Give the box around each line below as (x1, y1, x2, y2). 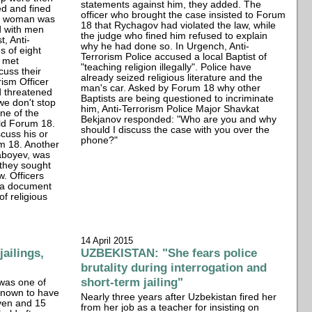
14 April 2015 (81, 235, 134, 246)
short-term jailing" (81, 274, 184, 289)
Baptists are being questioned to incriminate (81, 93, 274, 104)
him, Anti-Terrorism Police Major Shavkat (81, 103, 260, 114)
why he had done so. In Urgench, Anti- (81, 40, 250, 52)
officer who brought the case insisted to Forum (81, 9, 286, 20)
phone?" (81, 134, 118, 146)
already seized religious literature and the (81, 72, 263, 83)
